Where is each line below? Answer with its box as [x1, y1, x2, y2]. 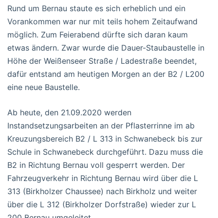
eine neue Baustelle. [7, 82, 80, 92]
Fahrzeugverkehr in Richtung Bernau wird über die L [7, 173, 198, 183]
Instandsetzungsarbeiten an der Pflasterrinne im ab [7, 120, 195, 130]
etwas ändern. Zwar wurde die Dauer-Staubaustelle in [7, 42, 204, 53]
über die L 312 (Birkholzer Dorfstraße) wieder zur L [7, 199, 196, 209]
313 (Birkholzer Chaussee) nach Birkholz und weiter [7, 186, 197, 196]
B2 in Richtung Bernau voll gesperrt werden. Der [7, 160, 185, 170]
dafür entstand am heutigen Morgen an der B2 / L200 [7, 69, 204, 79]
